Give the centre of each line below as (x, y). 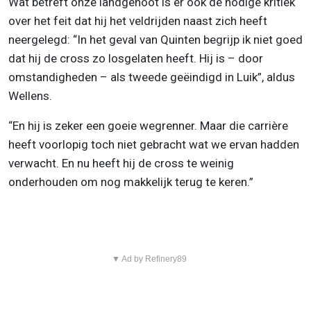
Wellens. (30, 96)
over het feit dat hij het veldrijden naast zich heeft (138, 21)
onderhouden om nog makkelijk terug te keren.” (131, 182)
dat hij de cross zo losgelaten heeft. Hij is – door (136, 59)
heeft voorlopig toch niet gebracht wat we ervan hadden (154, 145)
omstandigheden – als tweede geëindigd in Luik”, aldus (152, 77)
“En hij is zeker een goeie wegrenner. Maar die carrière (148, 126)
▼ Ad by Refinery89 (149, 259)
